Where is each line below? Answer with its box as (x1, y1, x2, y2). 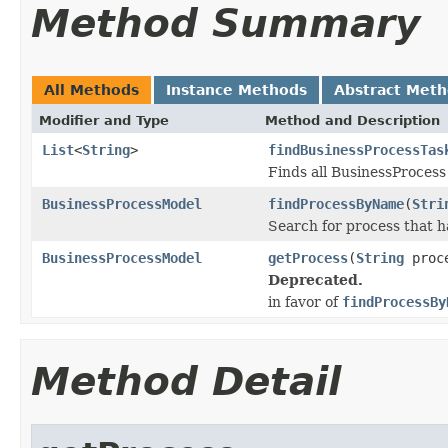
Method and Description (265, 112, 440, 128)
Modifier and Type (39, 112, 169, 128)
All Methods (44, 81, 139, 98)
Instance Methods (166, 81, 307, 98)
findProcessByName (268, 195, 404, 212)
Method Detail (31, 358, 341, 404)
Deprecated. (268, 271, 363, 288)
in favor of (268, 293, 342, 310)
